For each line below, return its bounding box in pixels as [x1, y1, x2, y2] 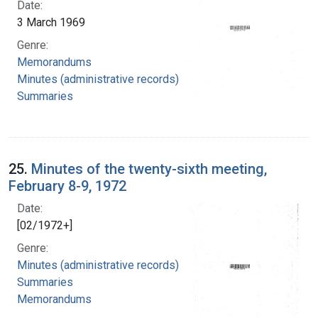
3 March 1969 [17, 15, 85, 29]
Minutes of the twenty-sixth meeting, [31, 160, 267, 177]
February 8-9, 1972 [9, 177, 126, 194]
